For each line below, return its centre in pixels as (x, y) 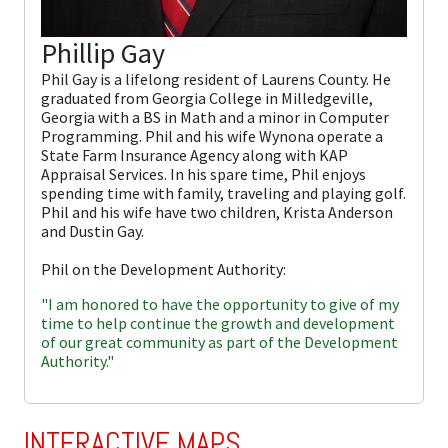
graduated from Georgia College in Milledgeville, (207, 98)
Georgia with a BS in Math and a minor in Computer (215, 117)
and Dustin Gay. (92, 231)
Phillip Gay (103, 53)
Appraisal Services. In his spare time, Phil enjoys (203, 174)
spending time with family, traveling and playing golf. (223, 193)
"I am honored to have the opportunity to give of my (220, 304)
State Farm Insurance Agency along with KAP (194, 155)
